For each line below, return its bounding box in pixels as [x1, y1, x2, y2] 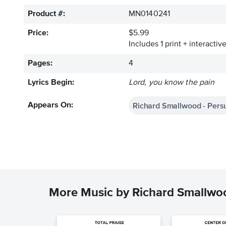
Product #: [28, 10, 65, 18]
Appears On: [28, 101, 73, 109]
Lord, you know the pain [129, 79, 215, 87]
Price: [28, 29, 48, 37]
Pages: [28, 60, 52, 68]
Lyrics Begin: [28, 79, 74, 87]
